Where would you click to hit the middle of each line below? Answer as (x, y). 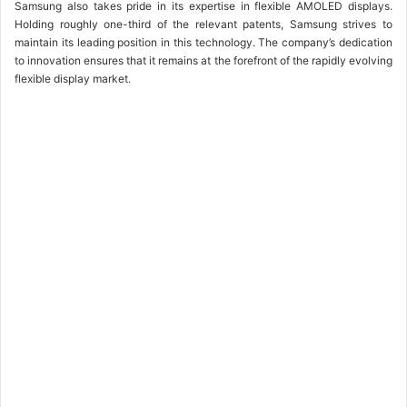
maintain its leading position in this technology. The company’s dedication (203, 43)
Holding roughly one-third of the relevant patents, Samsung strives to (203, 25)
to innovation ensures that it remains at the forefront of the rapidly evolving (203, 61)
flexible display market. (73, 79)
